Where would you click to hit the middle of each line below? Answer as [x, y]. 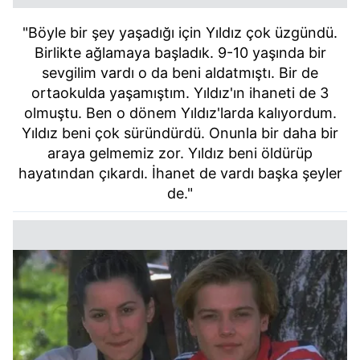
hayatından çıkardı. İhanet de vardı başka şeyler [180, 173]
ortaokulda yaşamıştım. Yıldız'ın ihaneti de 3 [180, 92]
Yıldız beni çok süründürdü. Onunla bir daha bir [180, 133]
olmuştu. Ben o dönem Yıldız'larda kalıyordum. [180, 112]
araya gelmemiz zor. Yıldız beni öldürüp [180, 153]
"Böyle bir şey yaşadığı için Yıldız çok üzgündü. [180, 32]
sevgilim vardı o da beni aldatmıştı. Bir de [180, 72]
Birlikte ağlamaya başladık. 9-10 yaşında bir [180, 52]
